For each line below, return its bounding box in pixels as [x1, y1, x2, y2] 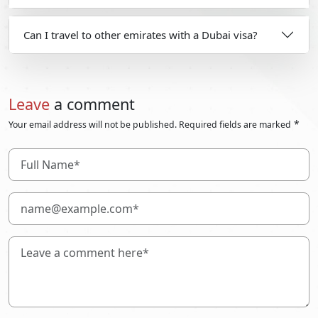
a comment [50, 94, 135, 114]
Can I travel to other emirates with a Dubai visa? [23, 28, 258, 42]
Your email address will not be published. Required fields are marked [9, 119, 291, 131]
